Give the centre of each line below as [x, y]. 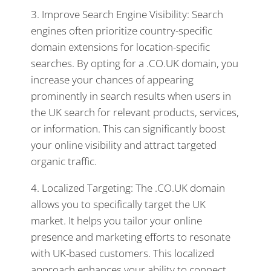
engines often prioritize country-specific [122, 30]
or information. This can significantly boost [128, 128]
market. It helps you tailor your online [116, 220]
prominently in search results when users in [131, 96]
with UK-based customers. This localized [122, 253]
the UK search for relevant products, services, [135, 112]
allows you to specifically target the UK [118, 204]
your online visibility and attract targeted [124, 145]
